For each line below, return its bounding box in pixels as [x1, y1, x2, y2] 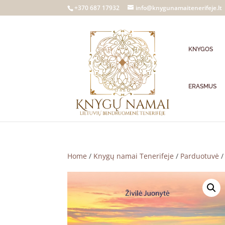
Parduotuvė [180, 151, 219, 161]
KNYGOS [188, 46, 213, 53]
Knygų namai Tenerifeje [93, 151, 174, 161]
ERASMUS [188, 83, 217, 90]
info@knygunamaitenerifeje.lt [136, 4, 222, 12]
